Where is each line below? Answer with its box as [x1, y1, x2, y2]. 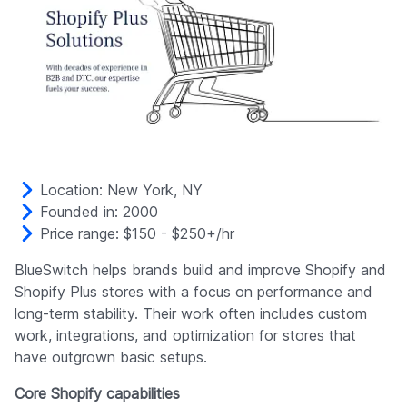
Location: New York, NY [40, 181, 203, 200]
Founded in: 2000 [40, 203, 158, 222]
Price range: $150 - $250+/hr [40, 224, 234, 243]
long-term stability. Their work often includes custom [15, 304, 367, 323]
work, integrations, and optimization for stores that [15, 326, 356, 345]
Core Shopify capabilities [15, 384, 180, 403]
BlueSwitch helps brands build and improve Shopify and [15, 261, 386, 280]
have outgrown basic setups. [15, 348, 207, 367]
